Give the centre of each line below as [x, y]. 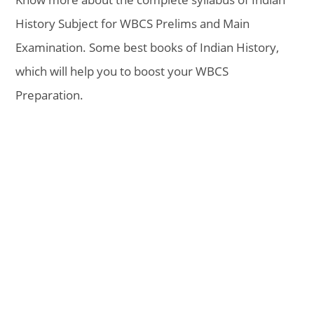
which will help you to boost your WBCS [122, 71]
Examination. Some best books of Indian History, [148, 47]
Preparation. [50, 95]
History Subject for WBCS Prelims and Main [133, 23]
